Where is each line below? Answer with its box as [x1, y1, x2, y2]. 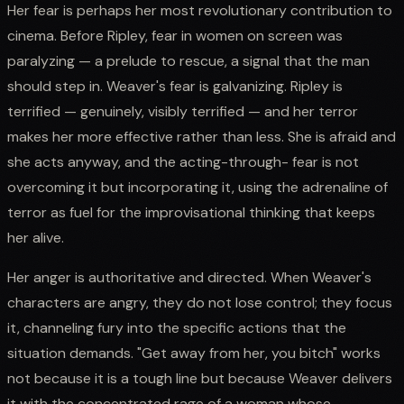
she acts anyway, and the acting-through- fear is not [7, 151, 359, 171]
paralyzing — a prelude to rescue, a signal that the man [7, 50, 370, 70]
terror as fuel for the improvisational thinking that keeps [7, 202, 375, 222]
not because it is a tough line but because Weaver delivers [7, 368, 392, 388]
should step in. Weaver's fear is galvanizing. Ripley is [7, 76, 343, 96]
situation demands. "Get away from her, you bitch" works [7, 343, 381, 363]
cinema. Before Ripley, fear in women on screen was [7, 25, 343, 45]
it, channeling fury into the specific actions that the [7, 317, 346, 337]
